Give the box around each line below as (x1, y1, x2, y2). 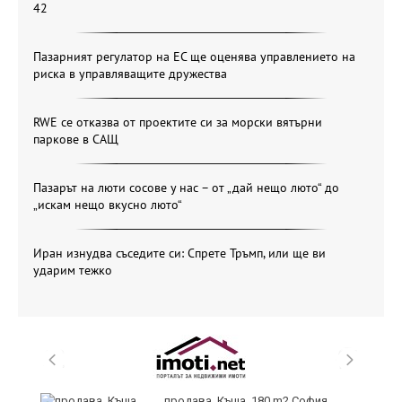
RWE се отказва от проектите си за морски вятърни (33, 113, 322, 130)
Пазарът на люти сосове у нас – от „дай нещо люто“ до (33, 179, 339, 196)
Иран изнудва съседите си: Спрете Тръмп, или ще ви (33, 244, 326, 261)
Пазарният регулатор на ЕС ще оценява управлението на (33, 48, 355, 65)
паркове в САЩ (33, 130, 118, 147)
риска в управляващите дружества (33, 65, 227, 82)
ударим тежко (33, 261, 112, 278)
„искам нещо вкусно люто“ (33, 196, 182, 213)
